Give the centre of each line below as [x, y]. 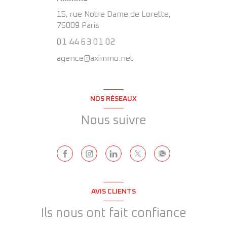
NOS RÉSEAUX [113, 99]
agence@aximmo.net [95, 59]
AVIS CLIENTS [113, 191]
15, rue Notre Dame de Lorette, [113, 14]
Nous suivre [113, 121]
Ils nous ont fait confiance [113, 214]
